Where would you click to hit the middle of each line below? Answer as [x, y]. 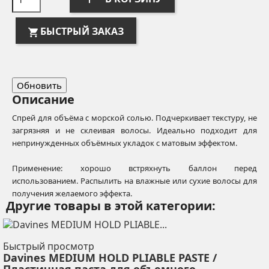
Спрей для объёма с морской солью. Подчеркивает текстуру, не [134, 118]
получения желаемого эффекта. [73, 193]
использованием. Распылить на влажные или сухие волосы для [134, 181]
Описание [43, 99]
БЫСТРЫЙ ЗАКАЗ [82, 31]
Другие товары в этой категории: [111, 206]
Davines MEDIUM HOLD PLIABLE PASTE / [110, 257]
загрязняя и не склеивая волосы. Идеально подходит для [134, 130]
